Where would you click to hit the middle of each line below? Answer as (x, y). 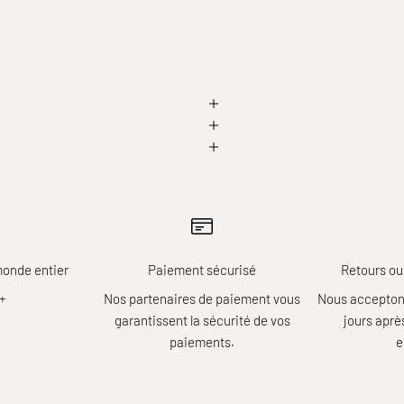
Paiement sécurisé (202, 270)
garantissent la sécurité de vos (202, 321)
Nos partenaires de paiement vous (202, 299)
